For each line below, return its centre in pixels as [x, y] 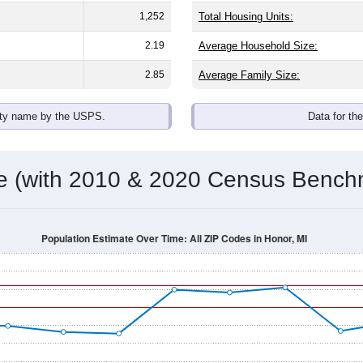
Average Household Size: [258, 45]
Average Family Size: [249, 75]
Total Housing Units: [246, 16]
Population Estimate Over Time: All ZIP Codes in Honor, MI [174, 238]
